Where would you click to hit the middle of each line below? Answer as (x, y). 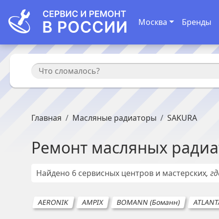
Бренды (196, 22)
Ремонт (61, 147)
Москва (153, 22)
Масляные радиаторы (114, 118)
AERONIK (53, 202)
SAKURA (182, 118)
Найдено (54, 173)
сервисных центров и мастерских (141, 173)
